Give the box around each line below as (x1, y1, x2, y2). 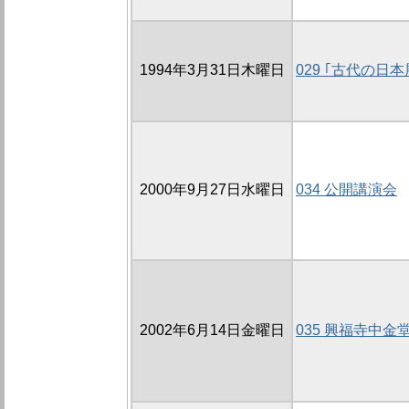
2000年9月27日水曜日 (139, 182, 285, 198)
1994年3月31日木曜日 (139, 62, 285, 79)
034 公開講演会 (296, 182, 397, 198)
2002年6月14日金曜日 (139, 322, 285, 339)
